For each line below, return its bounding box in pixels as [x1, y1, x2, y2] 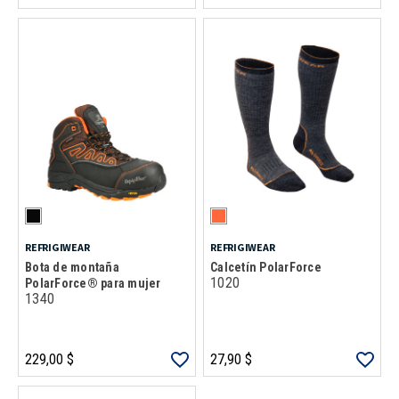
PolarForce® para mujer [25, 276, 161, 290]
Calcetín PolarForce [210, 260, 322, 274]
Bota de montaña [25, 260, 119, 274]
